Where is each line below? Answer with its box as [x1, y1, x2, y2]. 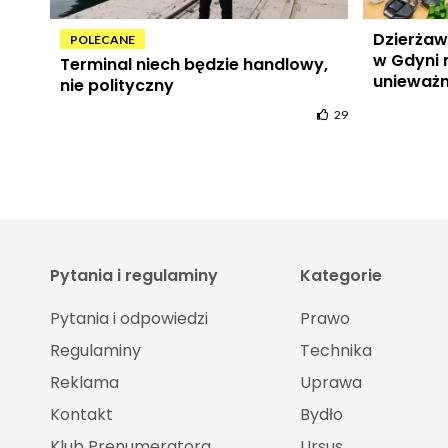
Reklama [49, 371, 119, 395]
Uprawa [299, 371, 362, 395]
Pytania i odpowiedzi [49, 307, 208, 331]
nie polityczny [59, 74, 174, 98]
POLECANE [69, 32, 135, 48]
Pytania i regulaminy [49, 264, 218, 288]
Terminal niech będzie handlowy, [59, 53, 328, 77]
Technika [299, 339, 372, 363]
